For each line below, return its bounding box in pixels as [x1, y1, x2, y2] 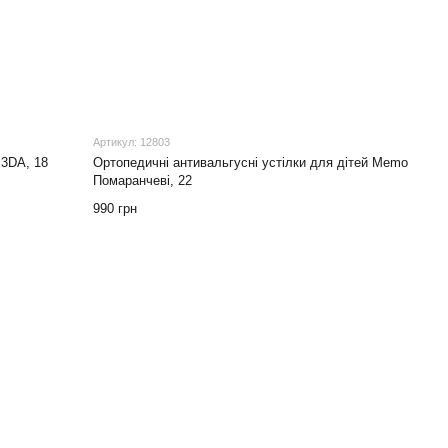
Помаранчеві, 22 [93, 172, 193, 188]
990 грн [93, 200, 138, 216]
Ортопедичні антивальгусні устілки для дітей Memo [93, 154, 409, 170]
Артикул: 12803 [93, 135, 171, 148]
